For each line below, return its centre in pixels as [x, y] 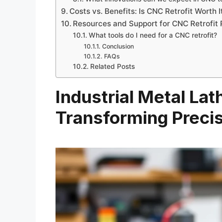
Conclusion [118, 46]
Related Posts [112, 66]
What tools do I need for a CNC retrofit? [153, 35]
